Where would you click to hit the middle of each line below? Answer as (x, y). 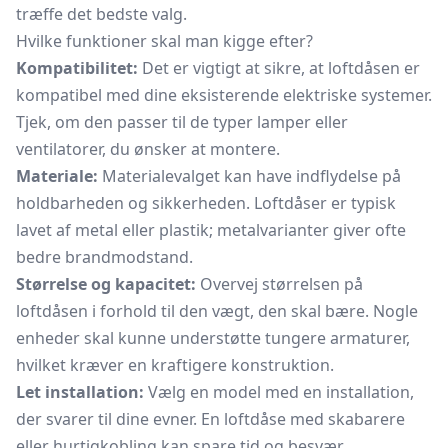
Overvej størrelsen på (279, 284)
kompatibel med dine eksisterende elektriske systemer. (224, 95)
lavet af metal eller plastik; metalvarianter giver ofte (211, 230)
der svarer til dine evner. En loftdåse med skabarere (210, 419)
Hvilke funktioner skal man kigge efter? (164, 41)
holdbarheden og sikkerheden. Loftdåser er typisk (206, 203)
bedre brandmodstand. (104, 257)
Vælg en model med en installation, (279, 392)
